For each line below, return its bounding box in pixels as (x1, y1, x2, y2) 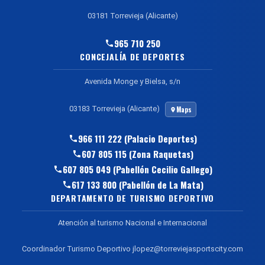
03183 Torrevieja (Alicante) (69, 104, 161, 114)
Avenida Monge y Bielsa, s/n (85, 77, 180, 86)
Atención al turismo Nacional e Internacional (58, 218, 207, 228)
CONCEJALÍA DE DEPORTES (80, 50, 185, 63)
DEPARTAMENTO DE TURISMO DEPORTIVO (50, 192, 215, 205)
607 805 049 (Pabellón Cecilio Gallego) (62, 163, 212, 176)
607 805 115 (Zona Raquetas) (81, 147, 193, 161)
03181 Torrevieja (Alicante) (87, 11, 178, 21)
